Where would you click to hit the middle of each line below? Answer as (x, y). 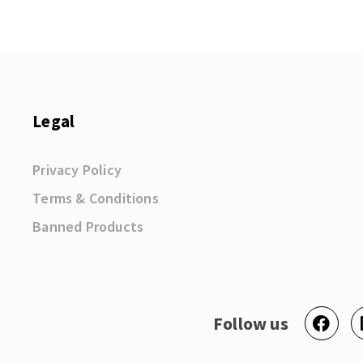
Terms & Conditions (96, 199)
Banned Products (88, 227)
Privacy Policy (77, 170)
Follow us (250, 324)
